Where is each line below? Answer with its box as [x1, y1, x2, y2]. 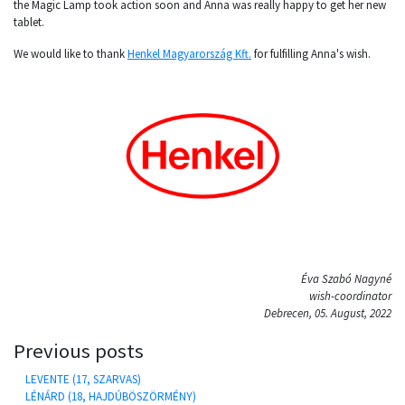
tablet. [14, 14, 44, 30]
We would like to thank [14, 46, 127, 61]
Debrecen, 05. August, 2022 [264, 306, 391, 321]
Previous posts [14, 338, 144, 363]
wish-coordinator [309, 288, 391, 304]
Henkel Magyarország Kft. [127, 46, 251, 61]
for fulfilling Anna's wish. [251, 46, 371, 61]
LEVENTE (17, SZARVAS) [25, 372, 141, 387]
